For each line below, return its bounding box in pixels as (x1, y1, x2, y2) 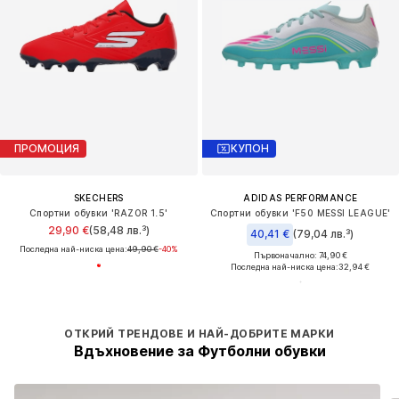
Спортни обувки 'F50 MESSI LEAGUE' (209, 207, 391, 218)
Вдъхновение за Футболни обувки (73, 341, 326, 360)
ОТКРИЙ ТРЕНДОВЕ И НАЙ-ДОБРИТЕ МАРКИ (64, 326, 335, 340)
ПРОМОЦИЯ (14, 142, 79, 156)
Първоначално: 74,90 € (253, 249, 347, 260)
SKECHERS (73, 191, 124, 203)
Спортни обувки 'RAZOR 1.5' (29, 207, 168, 218)
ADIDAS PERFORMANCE (243, 191, 358, 203)
